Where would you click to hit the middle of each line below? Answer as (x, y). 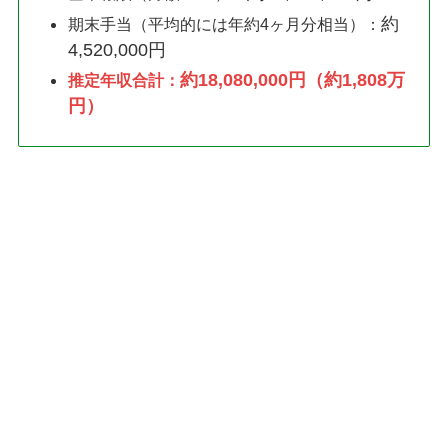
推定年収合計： (124, 80)
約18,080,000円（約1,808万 (293, 80)
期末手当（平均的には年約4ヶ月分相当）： (225, 23)
